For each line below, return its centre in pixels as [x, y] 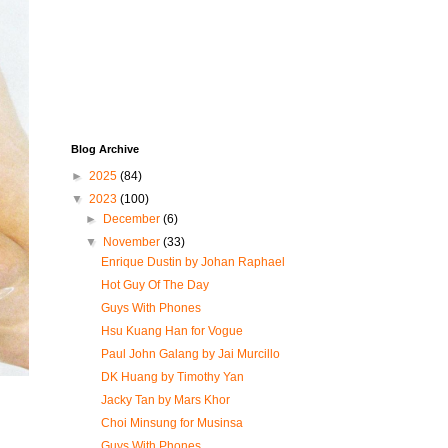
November [133, 242]
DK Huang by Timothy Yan [172, 377]
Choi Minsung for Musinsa [171, 423]
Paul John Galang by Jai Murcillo [190, 354]
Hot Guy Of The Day [154, 285]
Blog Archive [105, 149]
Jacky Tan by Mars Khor [165, 400]
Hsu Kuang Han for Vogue [171, 331]
